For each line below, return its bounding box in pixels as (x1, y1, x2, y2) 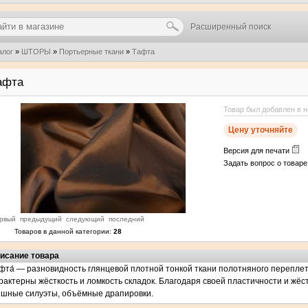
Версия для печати (223, 146, 291, 155)
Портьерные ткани (59, 47, 124, 56)
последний (109, 215, 144, 223)
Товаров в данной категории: (14, 228, 113, 235)
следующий (66, 215, 104, 223)
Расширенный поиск (190, 22, 271, 32)
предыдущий (20, 215, 62, 223)
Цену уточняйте (228, 125, 293, 135)
